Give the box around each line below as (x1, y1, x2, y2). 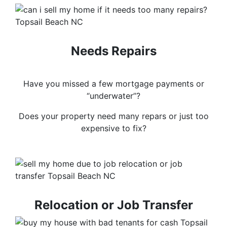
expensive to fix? (81, 123, 146, 134)
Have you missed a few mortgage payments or (23, 79, 204, 89)
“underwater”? (87, 91, 140, 101)
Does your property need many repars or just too (18, 111, 209, 122)
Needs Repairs (70, 44, 157, 59)
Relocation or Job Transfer (34, 198, 193, 213)
